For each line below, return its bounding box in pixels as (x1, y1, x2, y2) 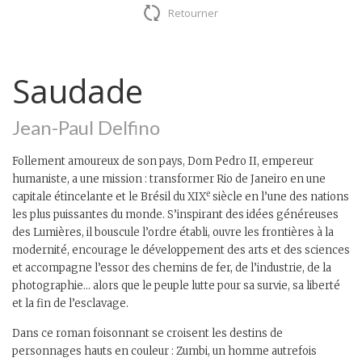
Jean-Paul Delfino (12, 115, 160, 139)
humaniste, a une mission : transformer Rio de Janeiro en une (12, 171, 326, 186)
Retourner (168, 5, 218, 20)
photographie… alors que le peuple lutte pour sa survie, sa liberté (12, 278, 340, 293)
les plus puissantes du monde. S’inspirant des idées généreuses (12, 207, 339, 221)
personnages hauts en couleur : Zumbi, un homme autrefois (12, 343, 317, 358)
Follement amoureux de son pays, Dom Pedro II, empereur (12, 154, 314, 168)
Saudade (12, 68, 143, 113)
